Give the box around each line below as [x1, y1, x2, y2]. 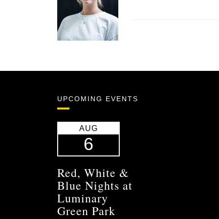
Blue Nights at [57, 177, 132, 194]
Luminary [57, 190, 108, 206]
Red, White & [57, 165, 129, 181]
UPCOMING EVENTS [57, 95, 138, 103]
